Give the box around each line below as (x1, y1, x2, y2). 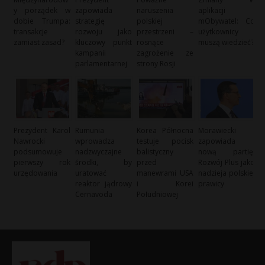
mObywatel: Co (198, 15, 255, 26)
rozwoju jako (75, 26, 132, 37)
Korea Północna (137, 125, 193, 136)
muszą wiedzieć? (198, 37, 254, 47)
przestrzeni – (137, 26, 193, 37)
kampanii (75, 47, 106, 58)
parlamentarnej (75, 58, 128, 69)
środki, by (75, 157, 132, 168)
